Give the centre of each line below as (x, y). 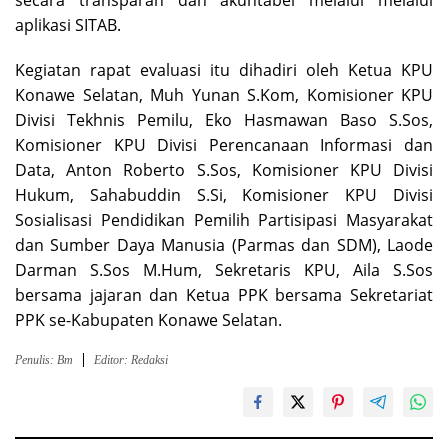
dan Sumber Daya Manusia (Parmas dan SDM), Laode (224, 245)
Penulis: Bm (44, 360)
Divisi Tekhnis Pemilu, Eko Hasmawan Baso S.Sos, (224, 120)
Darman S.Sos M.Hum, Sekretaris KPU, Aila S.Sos (224, 270)
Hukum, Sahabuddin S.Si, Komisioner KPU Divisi (224, 195)
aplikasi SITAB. (68, 25)
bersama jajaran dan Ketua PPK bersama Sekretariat (224, 295)
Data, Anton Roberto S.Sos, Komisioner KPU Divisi (224, 170)
